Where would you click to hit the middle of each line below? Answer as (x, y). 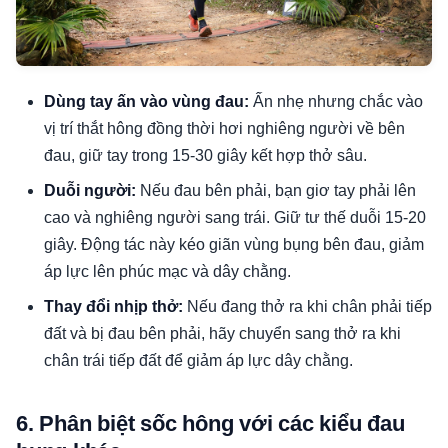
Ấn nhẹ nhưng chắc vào (336, 102)
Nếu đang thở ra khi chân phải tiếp (307, 307)
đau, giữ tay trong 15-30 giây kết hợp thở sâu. (205, 156)
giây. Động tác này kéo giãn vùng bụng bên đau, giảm (234, 245)
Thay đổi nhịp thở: (113, 307)
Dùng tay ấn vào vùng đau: (146, 102)
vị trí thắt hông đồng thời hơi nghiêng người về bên (224, 129)
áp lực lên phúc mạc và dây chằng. (167, 272)
